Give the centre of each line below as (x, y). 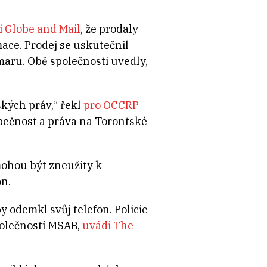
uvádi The (108, 226)
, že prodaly (109, 29)
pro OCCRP (111, 105)
